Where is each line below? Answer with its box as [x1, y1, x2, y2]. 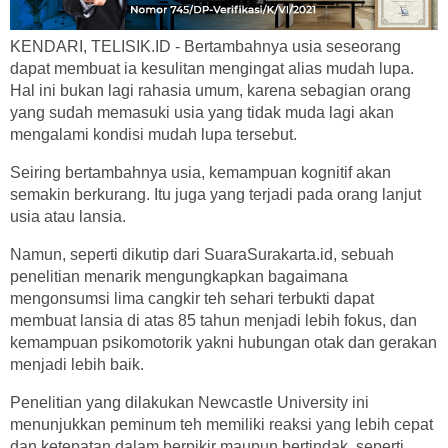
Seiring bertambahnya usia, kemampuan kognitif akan [10, 164, 391, 182]
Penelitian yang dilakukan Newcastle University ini [10, 394, 369, 412]
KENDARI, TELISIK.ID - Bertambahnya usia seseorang [10, 38, 401, 56]
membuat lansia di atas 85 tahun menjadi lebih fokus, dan [10, 312, 417, 330]
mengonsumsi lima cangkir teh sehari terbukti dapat [10, 290, 374, 308]
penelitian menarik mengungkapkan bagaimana [10, 268, 348, 286]
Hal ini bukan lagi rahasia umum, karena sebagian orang [10, 82, 411, 100]
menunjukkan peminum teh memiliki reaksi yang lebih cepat [10, 416, 433, 434]
